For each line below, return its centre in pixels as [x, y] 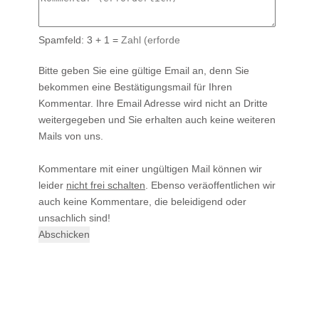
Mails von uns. [71, 136]
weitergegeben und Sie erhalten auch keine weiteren [157, 119]
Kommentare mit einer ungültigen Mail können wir [150, 168]
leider [52, 185]
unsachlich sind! [74, 218]
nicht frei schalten [106, 185]
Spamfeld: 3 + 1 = [80, 40]
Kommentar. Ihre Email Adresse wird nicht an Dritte [153, 103]
